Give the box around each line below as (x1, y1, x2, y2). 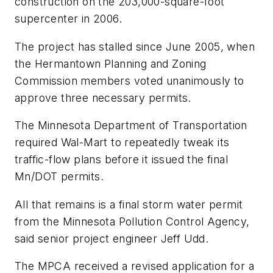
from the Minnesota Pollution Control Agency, (15, 214, 250, 228)
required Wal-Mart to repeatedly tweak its (15, 136, 230, 149)
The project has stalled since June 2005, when (15, 40, 255, 53)
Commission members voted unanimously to (15, 74, 244, 87)
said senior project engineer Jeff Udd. (15, 232, 209, 245)
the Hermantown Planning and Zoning (15, 57, 207, 70)
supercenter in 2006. (15, 12, 122, 26)
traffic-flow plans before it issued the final (15, 153, 228, 166)
